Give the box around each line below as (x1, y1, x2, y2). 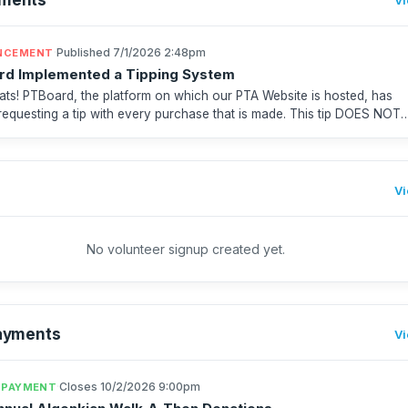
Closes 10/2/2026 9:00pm (59, 379, 201, 393)
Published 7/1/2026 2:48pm (56, 45, 206, 59)
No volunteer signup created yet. (87, 240, 285, 257)
